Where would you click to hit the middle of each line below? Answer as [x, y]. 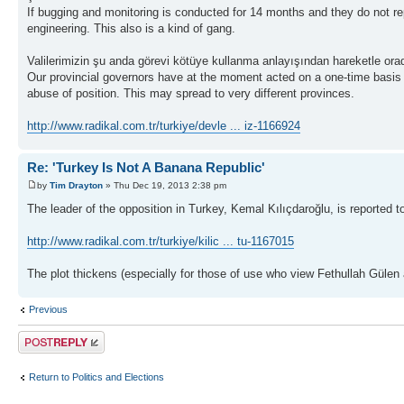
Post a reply [44, 336]
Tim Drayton [76, 185]
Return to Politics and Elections [96, 377]
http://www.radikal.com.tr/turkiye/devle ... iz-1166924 [164, 126]
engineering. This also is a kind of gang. [131, 29]
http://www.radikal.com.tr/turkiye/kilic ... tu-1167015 [161, 241]
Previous [48, 309]
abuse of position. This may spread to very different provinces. [191, 94]
